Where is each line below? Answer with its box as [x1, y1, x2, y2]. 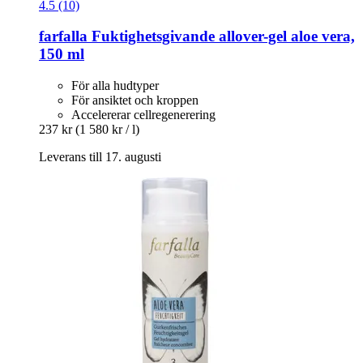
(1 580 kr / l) [75, 122, 139, 137]
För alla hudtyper [71, 79, 159, 93]
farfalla [39, 28, 88, 45]
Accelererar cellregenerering [71, 108, 216, 122]
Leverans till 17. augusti [39, 150, 161, 164]
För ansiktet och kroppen [71, 93, 199, 108]
